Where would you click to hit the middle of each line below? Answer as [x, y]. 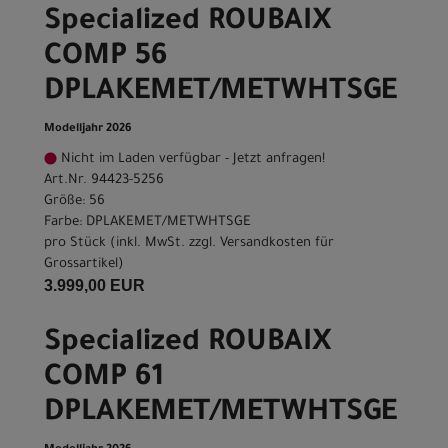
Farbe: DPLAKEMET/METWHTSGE [147, 223]
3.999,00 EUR [94, 286]
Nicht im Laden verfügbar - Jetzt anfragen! [191, 160]
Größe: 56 [74, 202]
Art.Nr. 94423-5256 [104, 181]
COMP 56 [106, 58]
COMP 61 [104, 379]
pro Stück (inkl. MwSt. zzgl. [132, 244]
